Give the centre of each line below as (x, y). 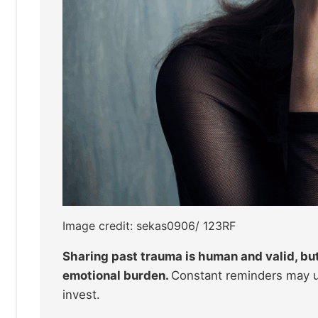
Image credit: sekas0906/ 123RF (149, 226)
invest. (81, 295)
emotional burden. (117, 276)
